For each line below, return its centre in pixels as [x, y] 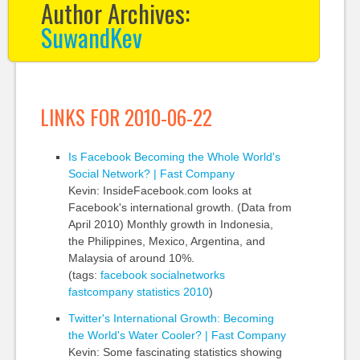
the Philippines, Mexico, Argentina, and [166, 241]
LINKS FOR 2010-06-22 [126, 117]
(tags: [84, 275]
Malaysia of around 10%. [131, 258]
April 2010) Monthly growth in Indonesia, [170, 224]
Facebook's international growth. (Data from [180, 207]
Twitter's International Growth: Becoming [171, 318]
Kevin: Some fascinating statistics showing [175, 352]
